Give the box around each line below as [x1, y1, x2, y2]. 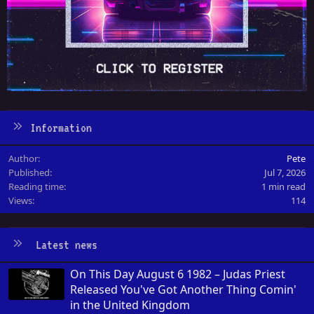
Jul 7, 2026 [264, 165, 306, 179]
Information [29, 120, 92, 135]
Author [8, 151, 38, 165]
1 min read [261, 179, 306, 193]
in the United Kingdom [70, 296, 190, 313]
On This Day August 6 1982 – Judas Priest [70, 266, 285, 282]
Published [8, 165, 50, 179]
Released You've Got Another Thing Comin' [70, 281, 296, 297]
